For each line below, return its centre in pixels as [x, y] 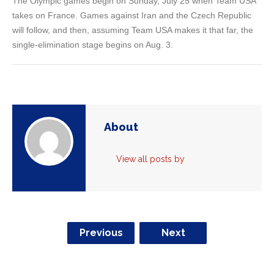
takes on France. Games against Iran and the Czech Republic [132, 15]
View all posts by [150, 159]
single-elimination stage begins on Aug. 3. [96, 45]
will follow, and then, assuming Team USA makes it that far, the [133, 30]
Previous [101, 233]
